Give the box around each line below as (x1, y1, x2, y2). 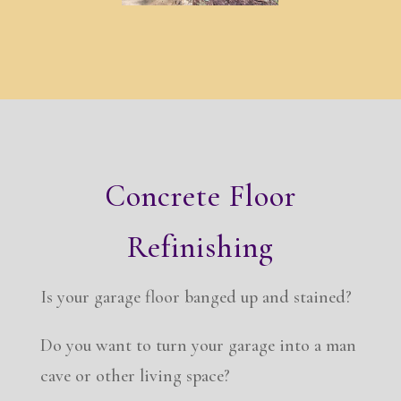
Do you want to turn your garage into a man (39, 334, 356, 356)
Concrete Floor (104, 177, 296, 215)
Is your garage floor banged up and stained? (39, 286, 352, 308)
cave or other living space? (39, 364, 230, 387)
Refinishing (126, 228, 274, 266)
